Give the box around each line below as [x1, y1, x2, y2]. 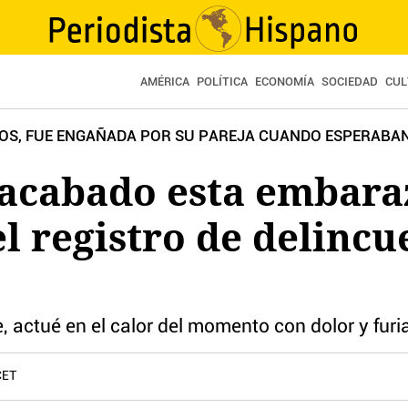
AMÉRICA [140, 76, 189, 88]
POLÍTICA [197, 76, 248, 88]
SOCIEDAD [321, 76, 378, 88]
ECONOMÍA [255, 76, 314, 88]
